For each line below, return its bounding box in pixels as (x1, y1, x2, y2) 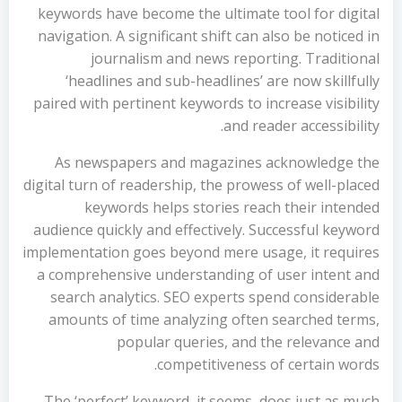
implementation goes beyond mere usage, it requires (22, 242, 380, 262)
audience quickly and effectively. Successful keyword (33, 220, 380, 240)
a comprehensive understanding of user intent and (37, 265, 380, 284)
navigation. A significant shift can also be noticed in (38, 26, 380, 46)
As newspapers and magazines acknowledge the (55, 153, 380, 172)
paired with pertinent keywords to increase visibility (33, 93, 380, 113)
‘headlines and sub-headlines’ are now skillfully (66, 71, 380, 91)
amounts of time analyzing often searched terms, (48, 310, 380, 329)
